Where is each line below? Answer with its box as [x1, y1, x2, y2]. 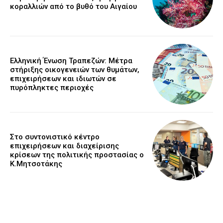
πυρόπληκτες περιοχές [10, 83, 94, 92]
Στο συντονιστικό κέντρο [10, 132, 100, 142]
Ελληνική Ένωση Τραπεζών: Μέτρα [10, 56, 132, 65]
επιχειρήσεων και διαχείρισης [10, 141, 119, 151]
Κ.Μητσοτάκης [10, 159, 62, 169]
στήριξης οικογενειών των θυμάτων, [10, 65, 139, 74]
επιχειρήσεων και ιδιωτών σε [10, 74, 116, 83]
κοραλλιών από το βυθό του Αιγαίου [10, 2, 137, 11]
